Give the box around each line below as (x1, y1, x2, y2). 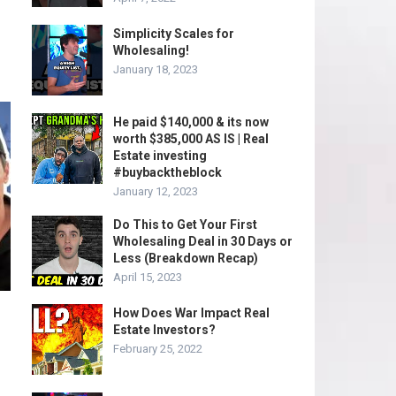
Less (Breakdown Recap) (113, 251, 258, 265)
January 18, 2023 (113, 63, 198, 76)
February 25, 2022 (113, 342, 202, 355)
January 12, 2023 (113, 185, 198, 198)
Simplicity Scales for (113, 27, 234, 41)
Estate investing (113, 148, 207, 163)
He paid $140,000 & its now (113, 115, 269, 129)
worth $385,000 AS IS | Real (113, 132, 269, 146)
